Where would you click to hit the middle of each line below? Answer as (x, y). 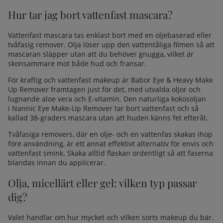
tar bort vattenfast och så (157, 108)
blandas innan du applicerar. (57, 162)
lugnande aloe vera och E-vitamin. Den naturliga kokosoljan (107, 99)
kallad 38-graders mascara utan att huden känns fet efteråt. (108, 117)
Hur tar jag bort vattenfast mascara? (90, 15)
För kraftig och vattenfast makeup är (68, 80)
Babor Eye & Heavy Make (172, 80)
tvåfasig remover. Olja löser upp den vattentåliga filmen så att (111, 44)
